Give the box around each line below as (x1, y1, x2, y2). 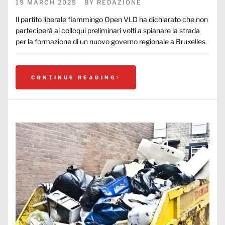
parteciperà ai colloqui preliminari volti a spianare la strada (16, 26, 200, 35)
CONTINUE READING (31, 74, 117, 80)
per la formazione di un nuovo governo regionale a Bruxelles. (16, 37, 207, 46)
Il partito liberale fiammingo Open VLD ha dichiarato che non (16, 15, 208, 24)
